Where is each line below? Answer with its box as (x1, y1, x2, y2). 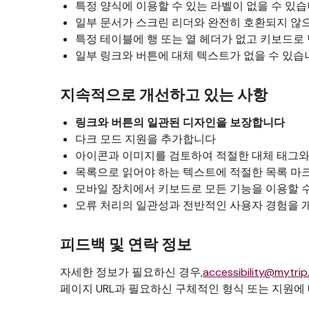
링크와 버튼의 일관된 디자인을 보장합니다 (75, 115, 285, 130)
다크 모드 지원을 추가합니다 (75, 132, 216, 146)
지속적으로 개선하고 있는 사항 (60, 85, 268, 105)
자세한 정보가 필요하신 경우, (60, 265, 203, 279)
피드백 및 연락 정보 (60, 235, 192, 255)
